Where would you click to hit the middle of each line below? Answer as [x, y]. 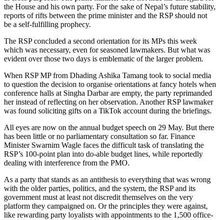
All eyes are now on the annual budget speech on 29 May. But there [109, 128]
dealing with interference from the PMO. [67, 163]
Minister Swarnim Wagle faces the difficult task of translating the [104, 145]
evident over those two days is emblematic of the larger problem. [105, 59]
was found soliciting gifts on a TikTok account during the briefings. [108, 111]
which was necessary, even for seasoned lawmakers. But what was [107, 50]
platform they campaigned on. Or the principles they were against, [106, 206]
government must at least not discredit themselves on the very [98, 197]
